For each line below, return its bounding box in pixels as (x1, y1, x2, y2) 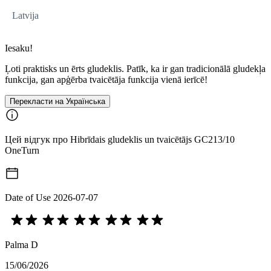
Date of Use (5, 192, 51, 203)
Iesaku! (5, 42, 33, 53)
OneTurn (5, 145, 39, 155)
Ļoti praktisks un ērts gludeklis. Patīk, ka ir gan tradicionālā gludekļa (5, 63, 266, 74)
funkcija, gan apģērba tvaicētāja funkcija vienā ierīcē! (5, 74, 207, 85)
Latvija (12, 10, 39, 21)
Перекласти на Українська (10, 96, 105, 106)
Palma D (5, 239, 38, 250)
